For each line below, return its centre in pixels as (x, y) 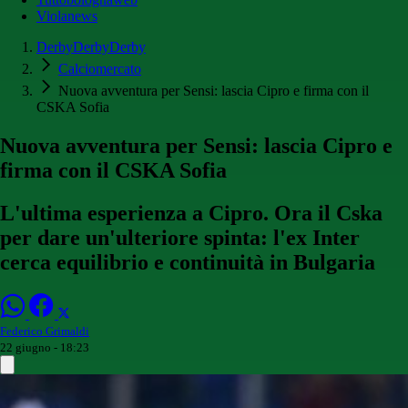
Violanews (67, 16)
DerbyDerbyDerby (91, 47)
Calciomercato (100, 69)
